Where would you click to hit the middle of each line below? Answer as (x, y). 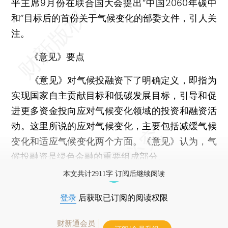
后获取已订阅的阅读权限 (122, 197)
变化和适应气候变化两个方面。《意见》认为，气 (114, 141)
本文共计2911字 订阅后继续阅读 (114, 174)
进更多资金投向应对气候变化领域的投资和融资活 (114, 110)
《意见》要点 (57, 56)
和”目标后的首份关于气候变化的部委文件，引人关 (114, 18)
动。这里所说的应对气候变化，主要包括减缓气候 (114, 126)
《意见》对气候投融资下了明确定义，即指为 (114, 80)
